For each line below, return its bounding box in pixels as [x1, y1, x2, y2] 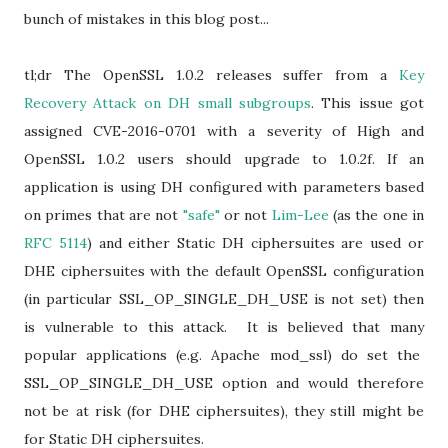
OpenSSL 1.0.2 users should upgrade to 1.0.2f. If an [24, 150, 424, 168]
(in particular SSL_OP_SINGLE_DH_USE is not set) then [24, 290, 424, 308]
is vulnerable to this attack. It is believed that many [24, 318, 424, 336]
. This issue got [310, 94, 424, 112]
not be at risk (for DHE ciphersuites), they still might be [24, 402, 424, 420]
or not [219, 206, 272, 224]
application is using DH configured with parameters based [24, 178, 424, 196]
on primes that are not [24, 206, 183, 224]
